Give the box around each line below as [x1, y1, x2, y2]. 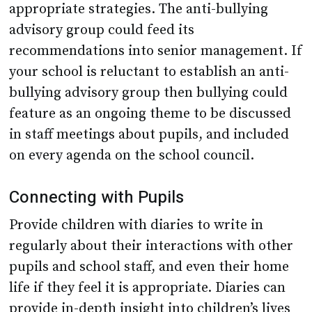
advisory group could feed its [9, 22, 195, 40]
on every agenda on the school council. [9, 147, 255, 165]
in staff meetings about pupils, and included [9, 126, 290, 144]
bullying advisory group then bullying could [9, 84, 288, 102]
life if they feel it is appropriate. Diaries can [9, 279, 286, 297]
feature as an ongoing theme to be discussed [9, 105, 292, 123]
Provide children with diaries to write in [9, 217, 264, 235]
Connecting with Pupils [9, 185, 185, 210]
